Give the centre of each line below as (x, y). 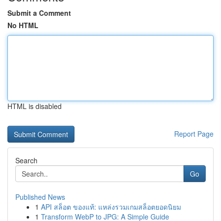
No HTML (23, 25)
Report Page (194, 134)
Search (26, 160)
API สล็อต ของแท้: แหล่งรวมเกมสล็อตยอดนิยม (111, 207)
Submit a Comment (39, 13)
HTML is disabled (35, 106)
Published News (40, 197)
